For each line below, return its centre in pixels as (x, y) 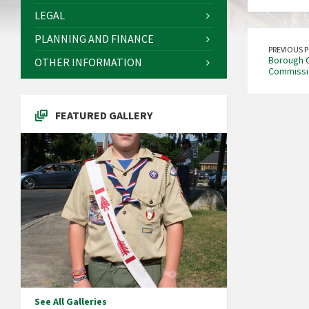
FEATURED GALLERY (104, 116)
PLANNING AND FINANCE (94, 39)
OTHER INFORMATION (88, 62)
